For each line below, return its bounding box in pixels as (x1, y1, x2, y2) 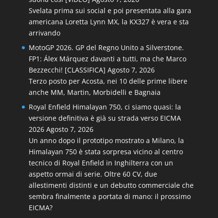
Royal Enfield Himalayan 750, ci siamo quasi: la (28, 102, 181, 111)
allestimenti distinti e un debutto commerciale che (28, 181, 194, 190)
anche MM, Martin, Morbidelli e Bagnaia (28, 88, 161, 97)
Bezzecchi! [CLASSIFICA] (28, 65, 106, 74)
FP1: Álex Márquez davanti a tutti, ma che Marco (28, 54, 186, 63)
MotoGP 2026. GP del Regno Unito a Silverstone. (28, 43, 184, 52)
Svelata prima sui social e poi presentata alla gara (28, 6, 191, 15)
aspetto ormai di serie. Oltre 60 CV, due (28, 169, 157, 179)
